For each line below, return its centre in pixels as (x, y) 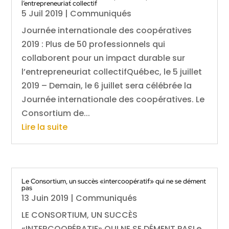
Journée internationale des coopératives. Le (113, 100)
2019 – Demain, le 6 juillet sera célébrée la (107, 86)
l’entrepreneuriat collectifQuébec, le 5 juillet (112, 72)
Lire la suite (45, 127)
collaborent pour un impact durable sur (104, 58)
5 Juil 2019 (42, 14)
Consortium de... (56, 113)
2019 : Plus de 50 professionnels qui (94, 44)
